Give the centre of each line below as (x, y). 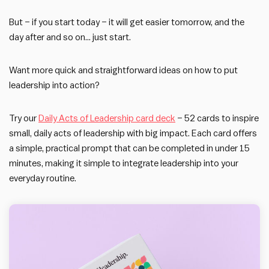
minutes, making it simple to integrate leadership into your (124, 163)
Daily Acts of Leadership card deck (107, 118)
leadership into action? (54, 85)
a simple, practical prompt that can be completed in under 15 (129, 148)
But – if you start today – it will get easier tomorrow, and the (127, 22)
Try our (24, 118)
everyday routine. (43, 178)
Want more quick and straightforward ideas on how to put (123, 70)
